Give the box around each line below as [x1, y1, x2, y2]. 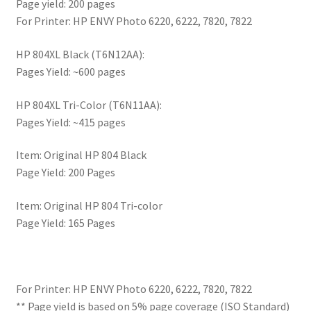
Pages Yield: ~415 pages [15, 115, 126, 129]
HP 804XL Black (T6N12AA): [15, 47, 144, 61]
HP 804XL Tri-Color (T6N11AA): [15, 97, 162, 112]
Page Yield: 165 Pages [15, 215, 115, 230]
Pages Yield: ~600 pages [15, 64, 126, 78]
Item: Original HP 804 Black [15, 148, 146, 162]
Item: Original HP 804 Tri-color [15, 198, 162, 212]
